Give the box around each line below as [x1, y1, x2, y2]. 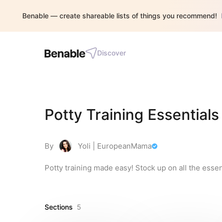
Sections [45, 203, 73, 211]
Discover [97, 49, 126, 57]
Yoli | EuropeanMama [78, 141, 152, 151]
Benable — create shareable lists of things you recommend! [22, 11, 217, 20]
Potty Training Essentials [45, 106, 219, 123]
